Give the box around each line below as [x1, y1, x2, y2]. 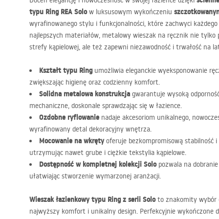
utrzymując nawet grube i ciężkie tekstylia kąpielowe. [29, 148, 186, 157]
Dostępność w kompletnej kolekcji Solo [39, 159, 156, 169]
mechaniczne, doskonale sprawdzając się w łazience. [29, 101, 182, 110]
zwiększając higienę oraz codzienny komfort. [29, 78, 160, 87]
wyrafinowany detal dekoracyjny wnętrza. [29, 125, 152, 133]
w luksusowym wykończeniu [87, 7, 174, 16]
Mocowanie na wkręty [39, 136, 104, 146]
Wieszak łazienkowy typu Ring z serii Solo [29, 195, 155, 204]
